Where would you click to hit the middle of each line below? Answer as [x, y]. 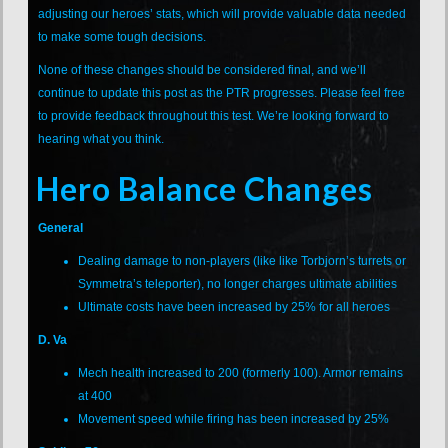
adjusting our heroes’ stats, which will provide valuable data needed [222, 13]
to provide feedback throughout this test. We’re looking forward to [214, 115]
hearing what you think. [101, 138]
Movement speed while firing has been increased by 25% [234, 418]
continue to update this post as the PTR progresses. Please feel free [222, 92]
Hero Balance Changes [205, 188]
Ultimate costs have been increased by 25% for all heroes [234, 306]
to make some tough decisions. [122, 36]
